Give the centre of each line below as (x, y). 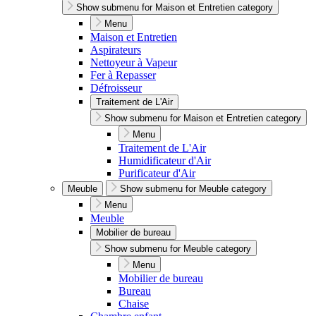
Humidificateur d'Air (165, 161)
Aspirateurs (116, 50)
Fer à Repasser (123, 75)
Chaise (134, 304)
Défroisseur (116, 88)
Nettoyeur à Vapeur (134, 63)
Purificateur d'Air (157, 174)
